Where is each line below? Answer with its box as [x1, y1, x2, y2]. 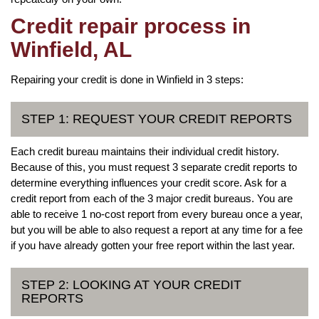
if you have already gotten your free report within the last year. [11, 239, 295, 251]
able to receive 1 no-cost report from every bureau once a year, [11, 207, 303, 220]
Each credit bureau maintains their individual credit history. [11, 145, 279, 157]
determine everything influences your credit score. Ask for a [11, 176, 286, 189]
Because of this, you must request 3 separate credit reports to [11, 160, 297, 173]
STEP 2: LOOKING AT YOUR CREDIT [21, 277, 241, 292]
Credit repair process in [11, 14, 251, 38]
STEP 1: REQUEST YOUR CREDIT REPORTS [21, 111, 292, 126]
